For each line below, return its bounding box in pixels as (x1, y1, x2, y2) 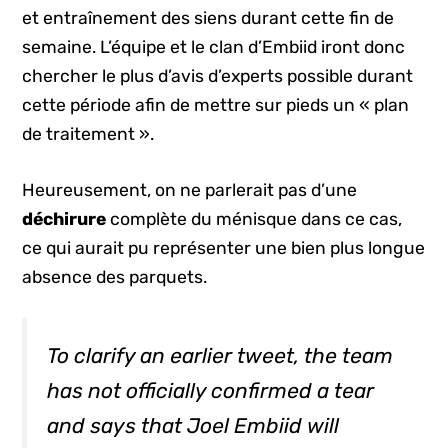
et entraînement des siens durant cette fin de (22, 8, 395, 29)
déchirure (22, 208, 111, 229)
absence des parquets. (22, 266, 208, 287)
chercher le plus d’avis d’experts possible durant (22, 66, 414, 87)
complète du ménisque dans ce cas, (110, 208, 403, 229)
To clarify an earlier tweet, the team (47, 343, 394, 369)
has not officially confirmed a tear (47, 378, 375, 404)
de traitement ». (22, 124, 155, 145)
